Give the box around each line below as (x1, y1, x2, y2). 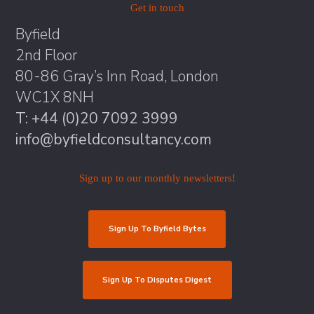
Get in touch (130, 1, 184, 13)
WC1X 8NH (15, 87, 95, 107)
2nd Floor (15, 45, 78, 65)
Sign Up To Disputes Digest (102, 274, 212, 285)
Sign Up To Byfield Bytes (108, 224, 206, 235)
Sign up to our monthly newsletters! (78, 172, 235, 184)
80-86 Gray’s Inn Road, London (15, 66, 219, 86)
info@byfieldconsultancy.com (15, 129, 212, 149)
